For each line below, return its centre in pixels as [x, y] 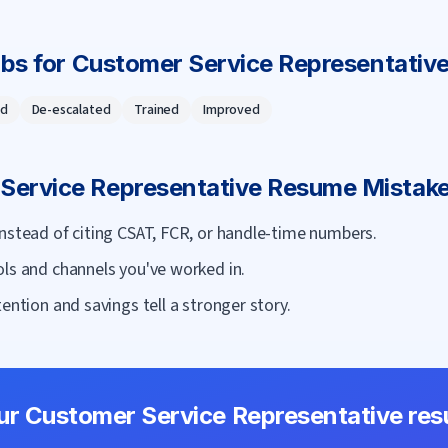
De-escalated [71, 110]
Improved [231, 110]
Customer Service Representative [213, 415]
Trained [157, 110]
